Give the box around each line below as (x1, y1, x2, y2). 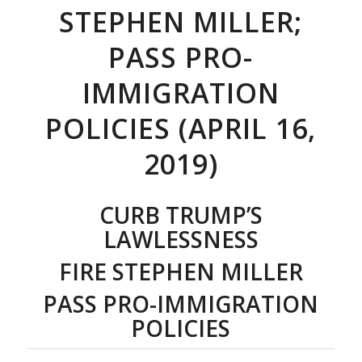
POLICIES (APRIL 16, (45, 110, 317, 147)
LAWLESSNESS (103, 224, 259, 255)
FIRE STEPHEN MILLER (58, 256, 303, 287)
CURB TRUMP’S (99, 200, 263, 230)
